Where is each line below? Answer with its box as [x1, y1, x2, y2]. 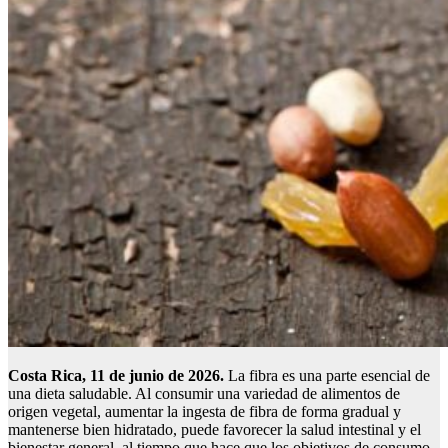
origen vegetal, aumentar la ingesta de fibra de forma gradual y [8, 403, 401, 421]
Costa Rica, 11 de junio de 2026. [8, 367, 224, 385]
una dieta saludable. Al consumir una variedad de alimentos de [8, 385, 400, 403]
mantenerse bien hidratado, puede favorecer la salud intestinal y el [8, 421, 421, 439]
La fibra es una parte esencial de [224, 367, 430, 385]
